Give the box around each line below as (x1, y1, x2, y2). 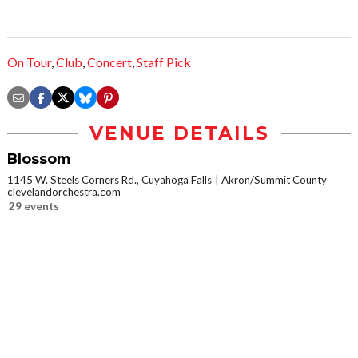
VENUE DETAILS (89, 122, 269, 145)
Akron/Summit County (221, 173, 327, 187)
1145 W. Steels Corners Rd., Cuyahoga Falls (7, 173, 212, 187)
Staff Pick (137, 54, 191, 70)
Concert (87, 54, 132, 70)
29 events (9, 200, 59, 213)
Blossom (7, 150, 70, 168)
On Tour (7, 54, 51, 70)
